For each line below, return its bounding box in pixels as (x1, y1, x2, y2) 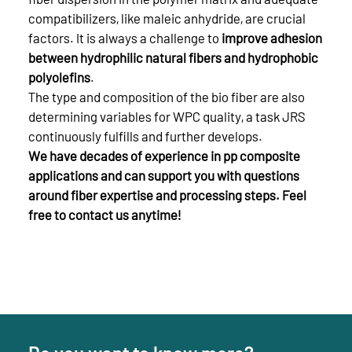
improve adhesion (222, 29, 322, 46)
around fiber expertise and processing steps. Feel (28, 186, 306, 203)
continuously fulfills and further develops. (28, 127, 262, 144)
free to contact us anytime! (28, 206, 181, 222)
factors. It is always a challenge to (28, 29, 222, 46)
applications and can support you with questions (28, 167, 299, 183)
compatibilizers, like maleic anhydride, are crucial (28, 9, 306, 26)
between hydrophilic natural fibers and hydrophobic (28, 49, 318, 65)
